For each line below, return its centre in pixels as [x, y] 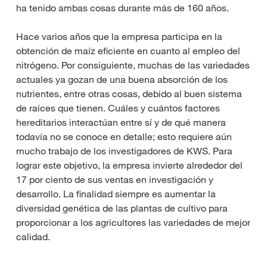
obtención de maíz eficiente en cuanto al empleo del [128, 51]
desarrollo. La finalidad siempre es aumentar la [116, 194]
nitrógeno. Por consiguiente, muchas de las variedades [133, 65]
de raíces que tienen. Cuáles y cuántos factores [118, 108]
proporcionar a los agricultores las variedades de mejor [133, 223]
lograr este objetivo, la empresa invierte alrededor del [129, 165]
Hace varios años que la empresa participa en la [119, 37]
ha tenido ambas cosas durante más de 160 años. [122, 8]
